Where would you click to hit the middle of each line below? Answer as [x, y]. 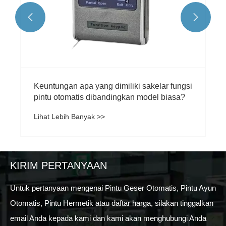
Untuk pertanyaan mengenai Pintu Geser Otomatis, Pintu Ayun [113, 188]
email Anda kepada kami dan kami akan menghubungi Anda [108, 218]
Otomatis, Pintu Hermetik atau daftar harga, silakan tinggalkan [112, 203]
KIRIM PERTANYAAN [59, 166]
